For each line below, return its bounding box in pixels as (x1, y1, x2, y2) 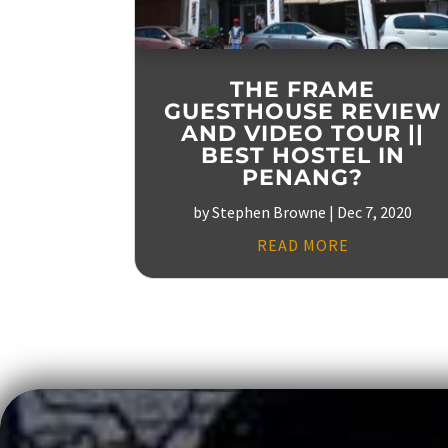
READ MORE (256, 234, 349, 255)
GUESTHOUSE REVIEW (163, 97, 442, 125)
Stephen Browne (212, 201, 327, 222)
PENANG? (242, 163, 364, 191)
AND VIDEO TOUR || (181, 119, 425, 147)
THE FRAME (230, 75, 376, 103)
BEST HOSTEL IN (200, 141, 405, 169)
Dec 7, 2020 (337, 201, 413, 222)
